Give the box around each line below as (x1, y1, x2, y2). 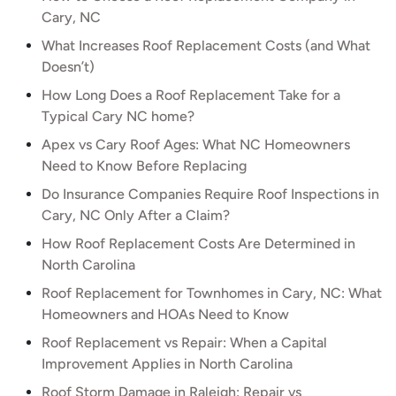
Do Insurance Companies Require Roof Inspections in (42, 186, 379, 202)
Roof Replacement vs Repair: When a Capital (42, 334, 327, 351)
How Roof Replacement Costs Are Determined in (42, 235, 355, 252)
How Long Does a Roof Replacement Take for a (42, 87, 340, 103)
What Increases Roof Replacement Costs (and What (42, 37, 370, 54)
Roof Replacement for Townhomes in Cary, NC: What (42, 285, 382, 301)
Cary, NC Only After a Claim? (42, 207, 230, 224)
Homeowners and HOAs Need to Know (42, 306, 289, 323)
